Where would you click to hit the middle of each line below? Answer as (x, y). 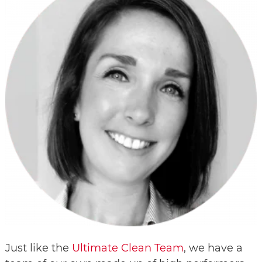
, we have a (213, 248)
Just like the (39, 248)
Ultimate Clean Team (128, 248)
